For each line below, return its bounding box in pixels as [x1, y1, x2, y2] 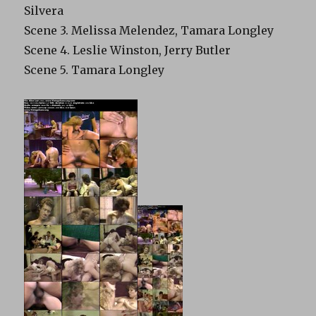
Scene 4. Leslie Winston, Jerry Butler [24, 42, 231, 57]
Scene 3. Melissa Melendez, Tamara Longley [24, 23, 274, 37]
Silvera [24, 3, 64, 18]
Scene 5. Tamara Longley [24, 62, 165, 77]
